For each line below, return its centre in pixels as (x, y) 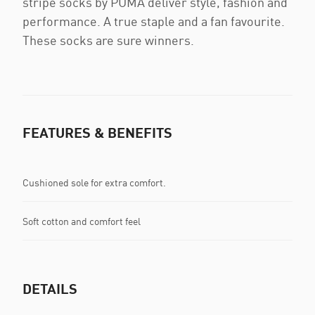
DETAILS (50, 288)
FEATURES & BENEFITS (97, 132)
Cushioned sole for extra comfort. (94, 182)
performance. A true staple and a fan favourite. (154, 21)
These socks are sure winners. (108, 40)
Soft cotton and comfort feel (82, 221)
